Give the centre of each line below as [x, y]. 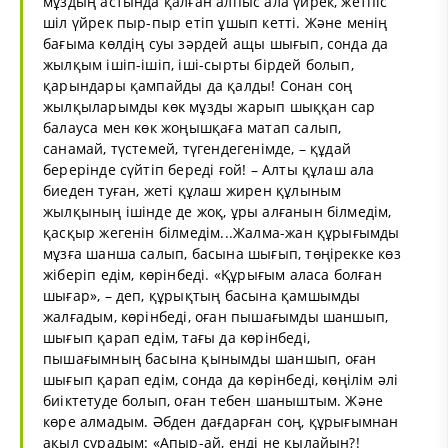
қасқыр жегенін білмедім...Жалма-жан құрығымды [221, 232]
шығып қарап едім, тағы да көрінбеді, [176, 337]
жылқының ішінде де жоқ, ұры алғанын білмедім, [217, 211]
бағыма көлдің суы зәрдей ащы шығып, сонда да [216, 43]
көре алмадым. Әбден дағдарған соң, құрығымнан [221, 421]
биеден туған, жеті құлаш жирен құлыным [192, 190]
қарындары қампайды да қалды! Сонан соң [198, 85]
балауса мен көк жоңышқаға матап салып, [192, 127]
